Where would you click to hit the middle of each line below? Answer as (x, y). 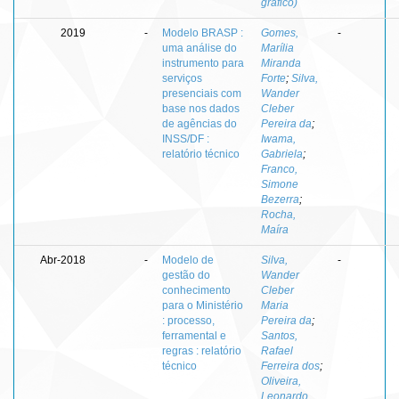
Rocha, (278, 214)
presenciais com (202, 93)
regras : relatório (202, 350)
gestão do (186, 275)
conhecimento (196, 290)
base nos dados (201, 108)
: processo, (188, 320)
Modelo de (188, 260)
